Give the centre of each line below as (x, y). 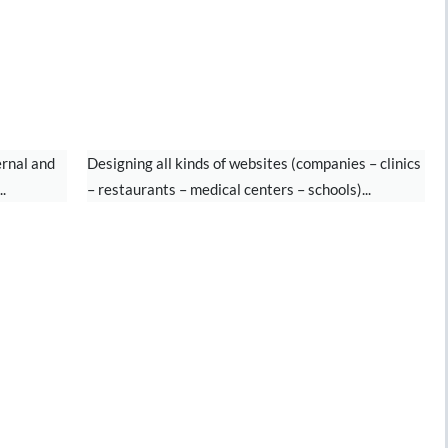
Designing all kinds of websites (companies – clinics (253, 163)
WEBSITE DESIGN (214, 116)
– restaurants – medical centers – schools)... (228, 189)
